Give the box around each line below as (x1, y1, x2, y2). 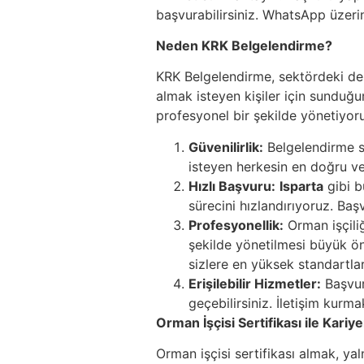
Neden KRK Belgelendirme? (156, 37, 332, 54)
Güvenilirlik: (188, 138, 263, 155)
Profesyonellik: (188, 216, 284, 233)
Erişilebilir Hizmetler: (188, 275, 321, 292)
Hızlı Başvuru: (188, 177, 275, 194)
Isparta (279, 177, 323, 194)
